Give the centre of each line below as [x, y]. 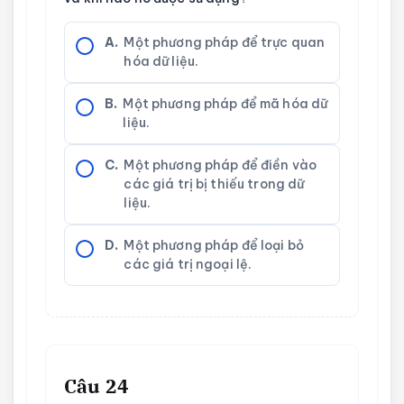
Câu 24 [96, 386]
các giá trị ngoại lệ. [188, 264]
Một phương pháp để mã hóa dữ [225, 103]
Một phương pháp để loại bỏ [214, 245]
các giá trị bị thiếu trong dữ [214, 184]
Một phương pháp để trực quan [225, 42]
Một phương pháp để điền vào [220, 165]
